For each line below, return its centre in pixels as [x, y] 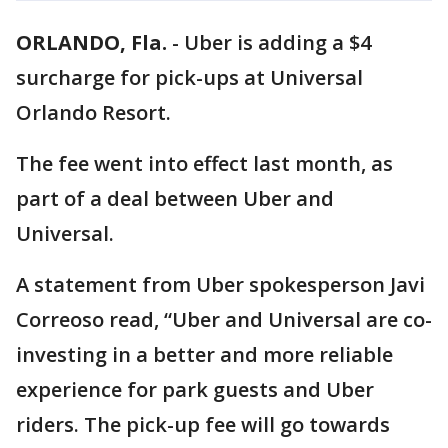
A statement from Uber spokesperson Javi [220, 284]
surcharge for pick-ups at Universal [189, 77]
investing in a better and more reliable [204, 354]
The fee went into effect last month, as [204, 163]
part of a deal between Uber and [175, 198]
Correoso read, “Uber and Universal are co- [224, 319]
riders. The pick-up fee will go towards [203, 424]
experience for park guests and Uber [195, 389]
